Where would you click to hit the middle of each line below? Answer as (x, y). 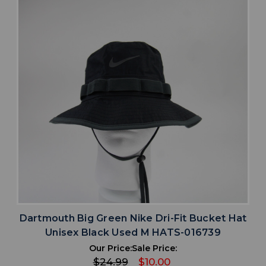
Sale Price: (154, 248)
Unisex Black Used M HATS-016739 (133, 232)
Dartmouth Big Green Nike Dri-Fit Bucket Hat (133, 218)
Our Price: (110, 248)
